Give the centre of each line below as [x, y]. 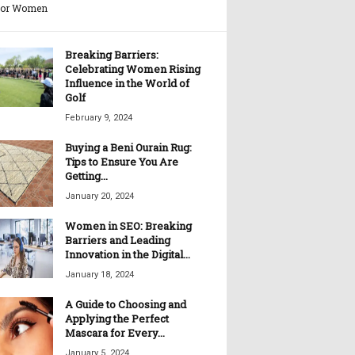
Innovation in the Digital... [127, 255]
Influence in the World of [127, 84]
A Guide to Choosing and [125, 305]
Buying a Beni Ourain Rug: [128, 148]
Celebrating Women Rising [132, 69]
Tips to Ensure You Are [121, 162]
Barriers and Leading [117, 240]
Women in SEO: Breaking [128, 226]
